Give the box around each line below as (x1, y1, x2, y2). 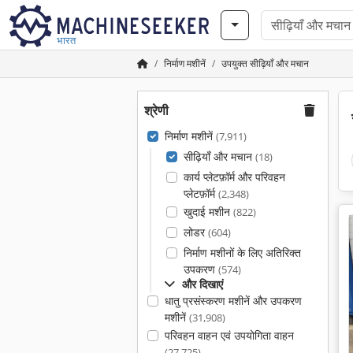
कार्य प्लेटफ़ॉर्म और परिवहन (183, 169, 285, 184)
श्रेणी (144, 102, 169, 119)
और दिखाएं (182, 277, 223, 292)
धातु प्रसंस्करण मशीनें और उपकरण (164, 293, 302, 308)
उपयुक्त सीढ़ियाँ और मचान (221, 57, 309, 70)
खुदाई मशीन (183, 204, 233, 219)
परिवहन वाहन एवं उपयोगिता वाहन (164, 328, 294, 343)
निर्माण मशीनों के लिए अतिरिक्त (183, 245, 301, 260)
